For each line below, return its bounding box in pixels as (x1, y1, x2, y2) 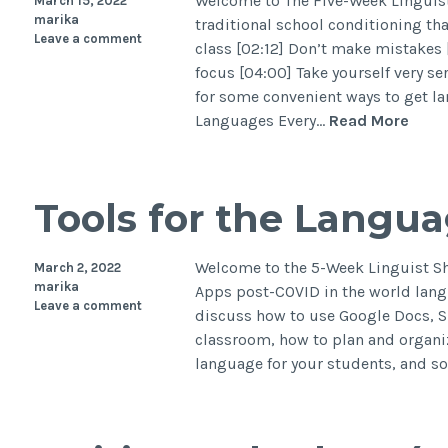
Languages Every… (195, 111, 330, 131)
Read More (329, 111, 410, 131)
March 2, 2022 (33, 260, 121, 276)
